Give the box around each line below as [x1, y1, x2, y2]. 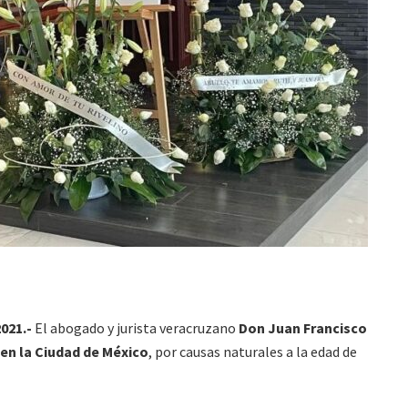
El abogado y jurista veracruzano [32, 319, 239, 338]
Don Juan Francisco [239, 319, 367, 338]
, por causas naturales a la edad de [148, 342, 357, 362]
